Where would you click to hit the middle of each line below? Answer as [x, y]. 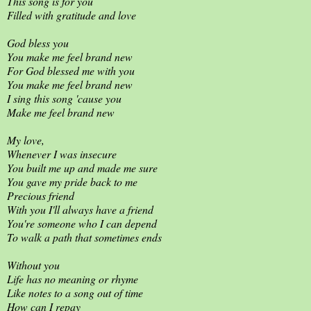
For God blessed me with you [71, 70]
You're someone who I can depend [82, 223]
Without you [33, 264]
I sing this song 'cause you [64, 98]
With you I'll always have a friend [80, 209]
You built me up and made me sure [82, 167]
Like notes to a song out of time [75, 292]
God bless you [38, 42]
